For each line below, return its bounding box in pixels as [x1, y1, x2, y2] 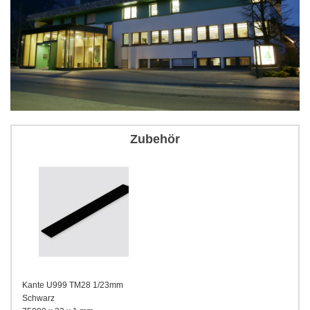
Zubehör [130, 132, 180, 147]
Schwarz [22, 293, 55, 304]
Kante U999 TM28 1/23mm [22, 280, 123, 291]
